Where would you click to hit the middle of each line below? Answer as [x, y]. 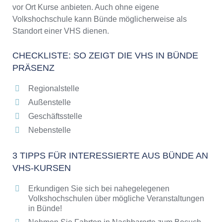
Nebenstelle [50, 130]
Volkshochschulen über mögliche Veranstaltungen [116, 198]
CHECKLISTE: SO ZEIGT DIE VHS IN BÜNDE [105, 55]
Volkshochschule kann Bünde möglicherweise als [100, 19]
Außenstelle [50, 102]
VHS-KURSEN [42, 168]
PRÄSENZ [33, 68]
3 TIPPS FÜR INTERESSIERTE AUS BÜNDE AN [110, 155]
